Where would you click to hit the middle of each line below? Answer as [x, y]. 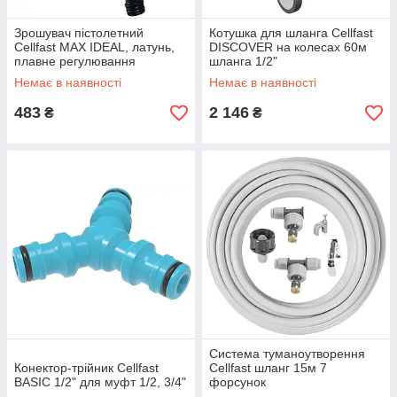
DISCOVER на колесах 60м [288, 47]
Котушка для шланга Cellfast [291, 33]
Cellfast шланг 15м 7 [268, 368]
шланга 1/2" [243, 61]
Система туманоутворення [287, 354]
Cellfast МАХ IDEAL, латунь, [94, 47]
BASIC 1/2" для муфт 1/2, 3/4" [100, 382]
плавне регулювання [75, 61]
